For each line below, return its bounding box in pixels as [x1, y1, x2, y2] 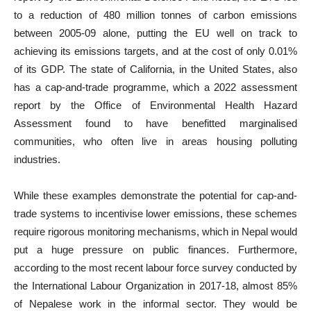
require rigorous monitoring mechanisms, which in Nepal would [14, 226, 297, 237]
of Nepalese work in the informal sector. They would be [14, 298, 297, 310]
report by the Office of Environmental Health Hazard [14, 99, 297, 111]
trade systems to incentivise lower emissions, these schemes [14, 208, 297, 219]
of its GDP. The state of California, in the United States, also [14, 63, 297, 75]
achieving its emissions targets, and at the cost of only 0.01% [14, 45, 297, 57]
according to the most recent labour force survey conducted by [14, 262, 297, 274]
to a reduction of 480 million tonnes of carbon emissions [14, 9, 297, 21]
